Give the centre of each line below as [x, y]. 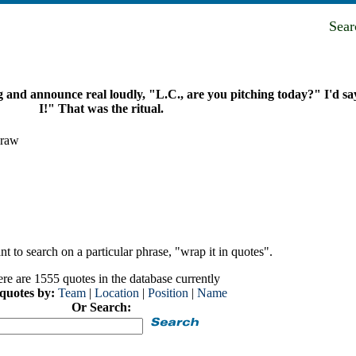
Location [117, 292]
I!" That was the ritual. [101, 109]
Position [168, 292]
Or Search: [101, 307]
